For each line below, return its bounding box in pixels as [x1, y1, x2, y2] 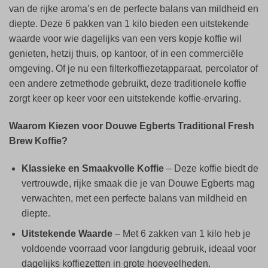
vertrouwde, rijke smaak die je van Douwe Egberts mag [21, 178, 255, 188]
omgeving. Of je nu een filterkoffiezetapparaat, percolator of [9, 63, 258, 74]
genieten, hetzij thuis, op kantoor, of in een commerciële [9, 48, 243, 59]
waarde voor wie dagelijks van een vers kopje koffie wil [9, 33, 242, 44]
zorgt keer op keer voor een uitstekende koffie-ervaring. [9, 93, 241, 104]
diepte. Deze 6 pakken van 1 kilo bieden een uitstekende [9, 19, 249, 29]
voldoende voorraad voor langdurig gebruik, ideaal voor [21, 243, 256, 254]
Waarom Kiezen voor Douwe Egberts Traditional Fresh [9, 120, 254, 131]
